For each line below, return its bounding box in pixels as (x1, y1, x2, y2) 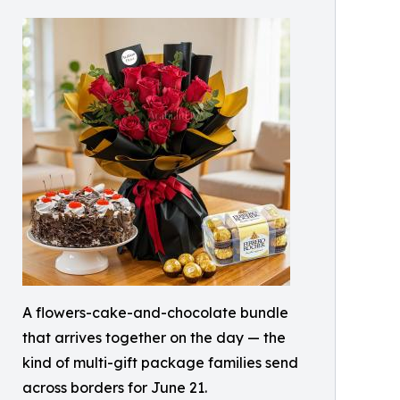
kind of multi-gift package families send (22, 353, 298, 371)
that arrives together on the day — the (22, 328, 286, 346)
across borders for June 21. (22, 378, 207, 396)
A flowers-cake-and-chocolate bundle (22, 303, 288, 321)
